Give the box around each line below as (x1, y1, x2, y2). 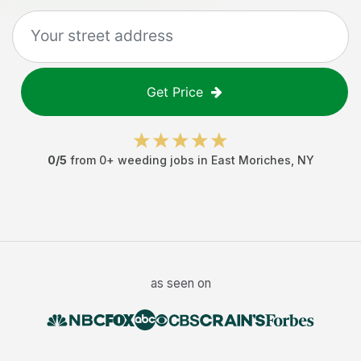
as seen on (150, 276, 211, 291)
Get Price (147, 84, 203, 100)
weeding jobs (117, 153, 194, 167)
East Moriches (210, 153, 291, 167)
